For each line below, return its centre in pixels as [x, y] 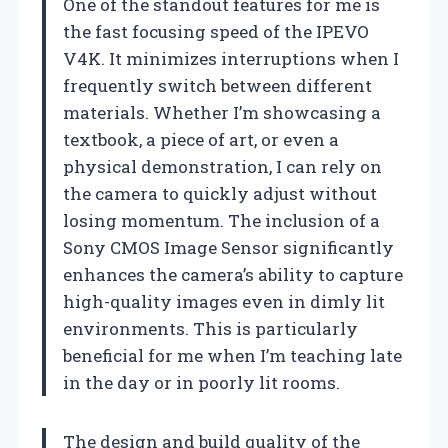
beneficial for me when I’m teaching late [232, 355]
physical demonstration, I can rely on [222, 166]
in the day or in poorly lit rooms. [201, 382]
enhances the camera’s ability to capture [233, 274]
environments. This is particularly [210, 328]
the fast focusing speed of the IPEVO [216, 31]
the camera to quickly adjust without [220, 193]
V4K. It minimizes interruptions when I [231, 58]
